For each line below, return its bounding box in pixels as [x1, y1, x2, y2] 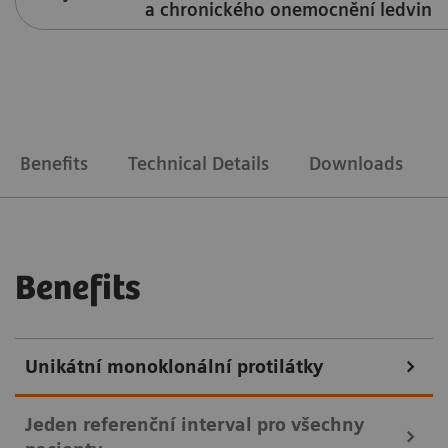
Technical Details [128, 152, 269, 174]
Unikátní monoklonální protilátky [25, 355, 323, 377]
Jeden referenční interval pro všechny [25, 413, 364, 435]
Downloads [309, 152, 403, 174]
